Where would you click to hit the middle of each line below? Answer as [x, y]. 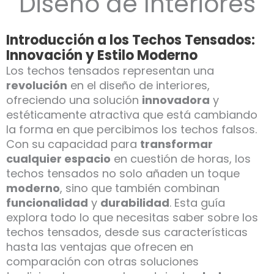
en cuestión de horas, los [181, 159]
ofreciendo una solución [74, 100]
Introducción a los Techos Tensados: [131, 40]
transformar [176, 144]
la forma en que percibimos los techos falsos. [131, 130]
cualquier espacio [58, 159]
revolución [37, 86]
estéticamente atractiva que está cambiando [132, 115]
